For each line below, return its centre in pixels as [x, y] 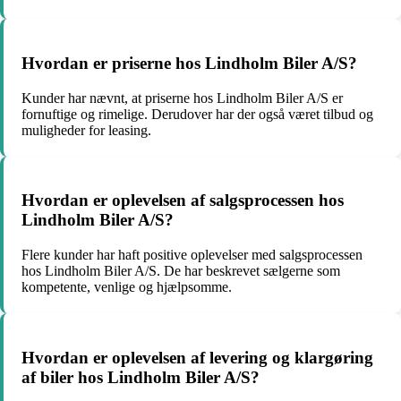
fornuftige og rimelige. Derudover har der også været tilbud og [197, 114]
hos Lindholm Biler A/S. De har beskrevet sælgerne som [181, 270]
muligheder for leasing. [86, 130]
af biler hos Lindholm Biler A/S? [141, 377]
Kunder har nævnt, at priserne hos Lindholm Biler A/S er [182, 98]
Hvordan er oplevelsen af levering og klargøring [197, 357]
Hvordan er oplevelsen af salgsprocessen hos [183, 200]
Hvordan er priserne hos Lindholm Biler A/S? [189, 63]
